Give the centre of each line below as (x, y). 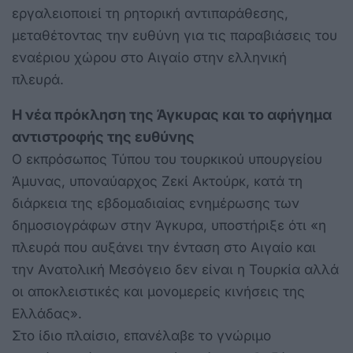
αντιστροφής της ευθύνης (103, 136)
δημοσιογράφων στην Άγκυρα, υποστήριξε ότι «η (169, 225)
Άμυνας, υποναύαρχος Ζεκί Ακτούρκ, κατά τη (157, 181)
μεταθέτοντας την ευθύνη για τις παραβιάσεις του (175, 35)
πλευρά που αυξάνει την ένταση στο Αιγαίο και (164, 247)
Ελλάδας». (47, 313)
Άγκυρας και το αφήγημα (244, 114)
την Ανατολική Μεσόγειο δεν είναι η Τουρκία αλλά (175, 269)
